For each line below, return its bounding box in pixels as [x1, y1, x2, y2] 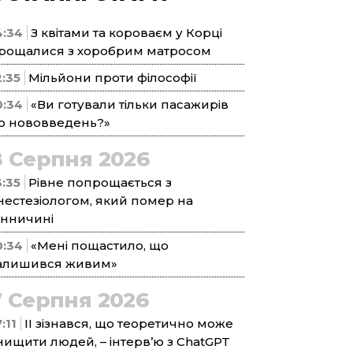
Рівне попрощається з [28, 175, 172, 190]
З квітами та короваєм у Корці [31, 25, 222, 40]
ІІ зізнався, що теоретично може [24, 316, 233, 331]
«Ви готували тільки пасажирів [31, 97, 229, 112]
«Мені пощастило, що [31, 238, 169, 253]
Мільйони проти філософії [28, 70, 197, 85]
